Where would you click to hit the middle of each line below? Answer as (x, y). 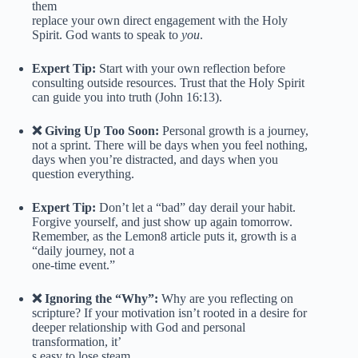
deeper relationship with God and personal (139, 327)
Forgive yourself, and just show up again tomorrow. (162, 221)
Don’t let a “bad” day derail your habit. (196, 207)
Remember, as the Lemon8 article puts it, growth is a (164, 236)
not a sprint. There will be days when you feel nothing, (170, 145)
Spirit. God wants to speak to (107, 34)
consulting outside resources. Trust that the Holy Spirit (168, 82)
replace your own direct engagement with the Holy (160, 20)
